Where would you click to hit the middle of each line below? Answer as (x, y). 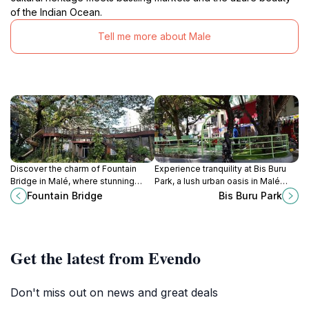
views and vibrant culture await (72, 193)
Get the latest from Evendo (106, 257)
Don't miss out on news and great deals (114, 292)
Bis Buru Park (250, 196)
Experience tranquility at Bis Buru (220, 168)
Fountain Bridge (65, 196)
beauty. (169, 218)
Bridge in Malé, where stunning (72, 181)
